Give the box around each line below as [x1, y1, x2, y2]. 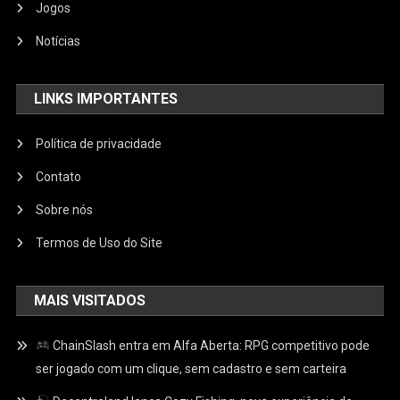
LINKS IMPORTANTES [34, 90, 179, 108]
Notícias [36, 34, 81, 49]
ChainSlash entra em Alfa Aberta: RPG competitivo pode [50, 338, 371, 354]
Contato [36, 170, 82, 185]
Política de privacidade [36, 137, 162, 152]
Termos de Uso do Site [36, 236, 163, 251]
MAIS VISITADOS [34, 292, 146, 310]
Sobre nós [36, 203, 94, 218]
